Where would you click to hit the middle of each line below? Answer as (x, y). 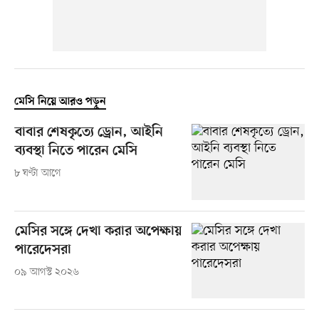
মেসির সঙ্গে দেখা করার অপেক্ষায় (98, 231)
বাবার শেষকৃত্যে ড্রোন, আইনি (89, 133)
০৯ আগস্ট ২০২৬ (46, 272)
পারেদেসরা (43, 250)
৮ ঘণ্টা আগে (37, 174)
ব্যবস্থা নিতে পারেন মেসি (76, 152)
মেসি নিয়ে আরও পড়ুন (60, 102)
